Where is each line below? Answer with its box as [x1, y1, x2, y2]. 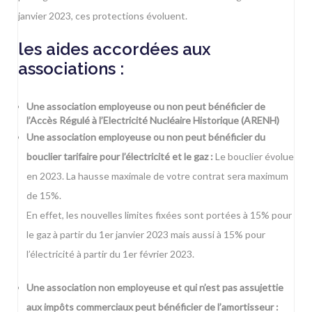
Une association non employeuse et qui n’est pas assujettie [26, 281, 283, 294]
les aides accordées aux [18, 39, 211, 60]
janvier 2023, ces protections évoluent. [18, 10, 187, 22]
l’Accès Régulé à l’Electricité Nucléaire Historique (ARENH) [26, 114, 279, 127]
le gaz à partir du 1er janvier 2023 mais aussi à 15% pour [26, 228, 265, 241]
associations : [18, 58, 128, 79]
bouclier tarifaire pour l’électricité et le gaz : [26, 150, 213, 163]
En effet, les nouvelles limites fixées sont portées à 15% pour [26, 209, 292, 221]
